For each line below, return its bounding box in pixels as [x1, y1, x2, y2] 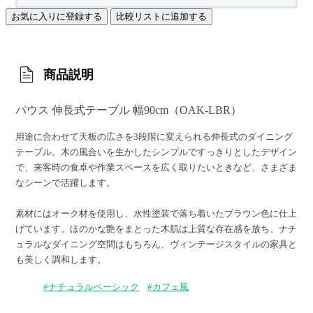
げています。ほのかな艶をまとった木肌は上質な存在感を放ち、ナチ [15, 223, 297, 234]
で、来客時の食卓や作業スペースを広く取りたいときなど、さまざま [15, 161, 297, 173]
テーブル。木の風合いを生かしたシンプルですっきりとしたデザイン [15, 146, 297, 157]
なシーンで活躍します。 [15, 177, 115, 188]
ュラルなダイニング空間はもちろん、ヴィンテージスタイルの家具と [15, 238, 297, 249]
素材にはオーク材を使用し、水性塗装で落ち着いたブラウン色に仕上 [15, 208, 297, 219]
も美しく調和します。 [15, 254, 106, 265]
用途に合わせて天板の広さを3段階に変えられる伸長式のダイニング [15, 131, 293, 142]
